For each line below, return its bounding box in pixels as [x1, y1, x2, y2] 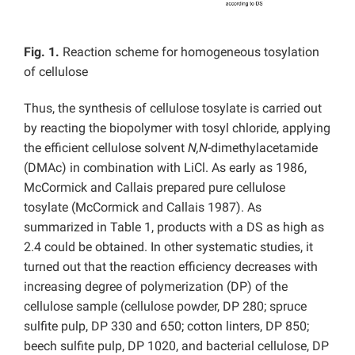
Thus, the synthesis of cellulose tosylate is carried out [24, 101, 322, 116]
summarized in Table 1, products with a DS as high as [24, 219, 324, 235]
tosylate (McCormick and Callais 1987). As [24, 200, 261, 216]
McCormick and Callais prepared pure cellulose [24, 180, 285, 196]
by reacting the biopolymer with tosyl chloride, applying [24, 120, 330, 136]
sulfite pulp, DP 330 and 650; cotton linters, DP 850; [24, 319, 309, 334]
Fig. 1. [24, 44, 59, 60]
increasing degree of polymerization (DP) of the [24, 279, 288, 295]
